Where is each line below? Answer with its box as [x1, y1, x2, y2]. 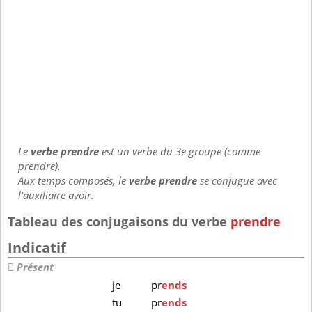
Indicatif [8, 238, 66, 258]
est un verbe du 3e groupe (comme [102, 144, 260, 159]
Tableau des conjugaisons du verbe [8, 213, 231, 230]
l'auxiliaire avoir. [18, 188, 94, 203]
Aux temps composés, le [18, 173, 129, 188]
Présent [17, 260, 54, 275]
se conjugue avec [197, 173, 277, 188]
